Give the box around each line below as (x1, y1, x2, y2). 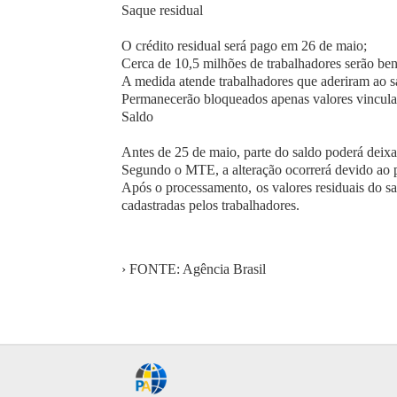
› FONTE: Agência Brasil (121, 261, 266, 276)
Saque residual (121, 2, 203, 18)
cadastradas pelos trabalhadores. (121, 197, 300, 213)
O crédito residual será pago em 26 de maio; (121, 37, 367, 53)
